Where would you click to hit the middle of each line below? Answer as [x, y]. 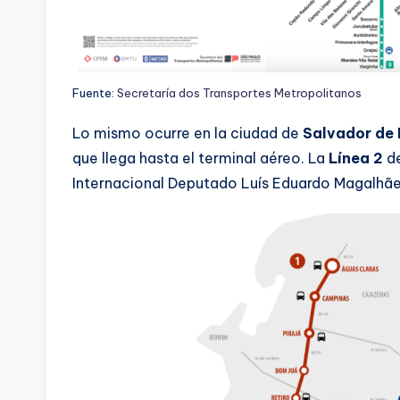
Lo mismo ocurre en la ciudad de [187, 133]
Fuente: [95, 93]
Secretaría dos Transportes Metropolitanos [239, 93]
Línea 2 [356, 158]
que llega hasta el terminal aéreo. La [200, 158]
